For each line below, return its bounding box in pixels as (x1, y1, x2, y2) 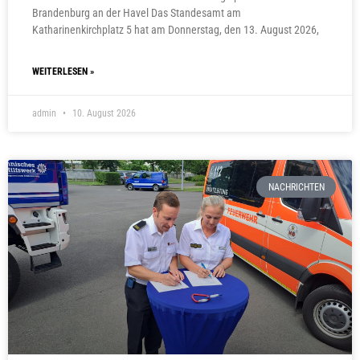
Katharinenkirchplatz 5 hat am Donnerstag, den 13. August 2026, (32, 23, 319, 37)
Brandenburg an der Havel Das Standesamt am (32, 6, 241, 20)
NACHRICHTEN (268, 181, 325, 193)
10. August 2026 (70, 108, 136, 120)
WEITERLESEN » (32, 66, 94, 78)
